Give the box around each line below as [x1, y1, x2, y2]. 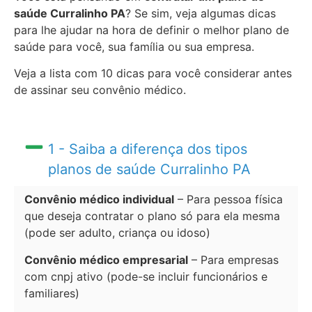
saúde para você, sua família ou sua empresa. [14, 39, 254, 54]
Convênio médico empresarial [24, 252, 188, 267]
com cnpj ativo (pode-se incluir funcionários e [24, 269, 267, 283]
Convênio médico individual [24, 192, 174, 207]
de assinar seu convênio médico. [14, 83, 189, 97]
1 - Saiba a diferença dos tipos [47, 141, 247, 158]
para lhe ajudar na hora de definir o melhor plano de [14, 22, 289, 37]
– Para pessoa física [174, 192, 283, 207]
